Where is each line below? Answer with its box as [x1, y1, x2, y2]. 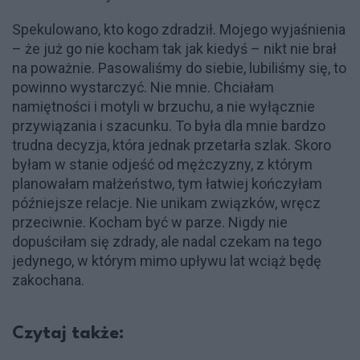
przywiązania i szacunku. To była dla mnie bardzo [12, 117, 325, 134]
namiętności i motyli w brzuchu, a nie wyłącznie [12, 97, 315, 115]
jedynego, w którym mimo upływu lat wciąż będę [12, 252, 321, 269]
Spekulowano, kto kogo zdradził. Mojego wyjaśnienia [12, 20, 346, 38]
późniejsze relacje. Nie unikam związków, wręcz [12, 194, 321, 211]
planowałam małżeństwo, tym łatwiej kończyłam [12, 174, 322, 192]
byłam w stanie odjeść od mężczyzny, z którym [12, 155, 313, 173]
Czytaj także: [12, 324, 124, 342]
